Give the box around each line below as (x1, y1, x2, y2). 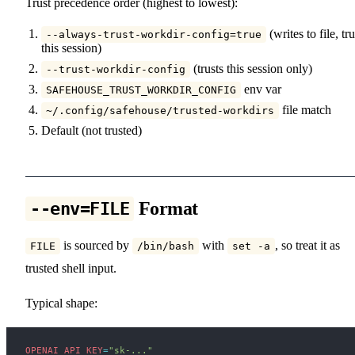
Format (134, 197, 198, 219)
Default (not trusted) (41, 123, 142, 137)
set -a (232, 239, 270, 252)
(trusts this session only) (190, 61, 312, 75)
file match (279, 102, 331, 116)
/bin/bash (137, 239, 194, 252)
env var (241, 82, 281, 96)
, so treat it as (275, 238, 340, 252)
